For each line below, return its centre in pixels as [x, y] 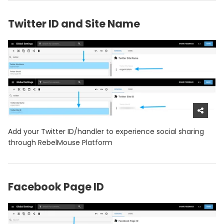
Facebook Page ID [56, 186]
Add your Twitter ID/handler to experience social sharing [106, 131]
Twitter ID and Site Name [74, 23]
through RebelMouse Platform [60, 142]
